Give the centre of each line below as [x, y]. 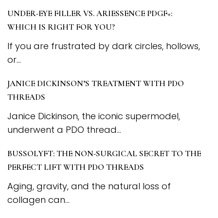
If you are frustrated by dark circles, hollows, [104, 46]
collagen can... [38, 200]
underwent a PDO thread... [64, 130]
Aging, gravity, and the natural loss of [89, 186]
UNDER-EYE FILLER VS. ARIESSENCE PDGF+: [90, 14]
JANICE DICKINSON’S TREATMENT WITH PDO [96, 84]
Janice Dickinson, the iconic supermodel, [94, 116]
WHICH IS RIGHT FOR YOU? [61, 27]
